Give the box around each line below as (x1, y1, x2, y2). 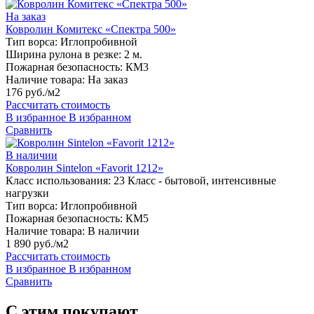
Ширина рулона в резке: (6, 48, 121, 61)
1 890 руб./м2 (6, 238, 69, 250)
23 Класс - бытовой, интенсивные (114, 175, 276, 187)
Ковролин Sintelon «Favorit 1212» (6, 162, 163, 175)
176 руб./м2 (6, 86, 60, 99)
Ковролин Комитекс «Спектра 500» (6, 23, 176, 36)
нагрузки (6, 187, 49, 200)
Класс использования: (6, 175, 111, 187)
